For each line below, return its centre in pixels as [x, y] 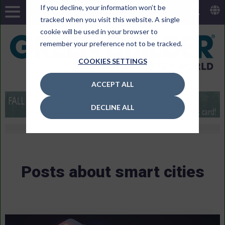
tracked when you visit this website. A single [110, 19]
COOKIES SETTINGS [113, 61]
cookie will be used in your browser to [99, 31]
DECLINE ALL [113, 107]
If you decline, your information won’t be [103, 7]
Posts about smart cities [113, 172]
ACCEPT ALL [113, 84]
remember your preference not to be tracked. [111, 43]
